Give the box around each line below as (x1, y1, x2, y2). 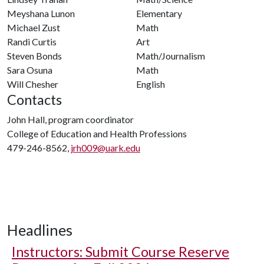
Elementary (136, 8, 182, 19)
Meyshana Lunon (7, 8, 75, 19)
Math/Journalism (136, 50, 205, 61)
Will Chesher (7, 78, 58, 90)
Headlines (7, 221, 72, 239)
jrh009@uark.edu (71, 142, 140, 153)
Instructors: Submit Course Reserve (12, 243, 229, 260)
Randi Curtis (7, 36, 57, 47)
